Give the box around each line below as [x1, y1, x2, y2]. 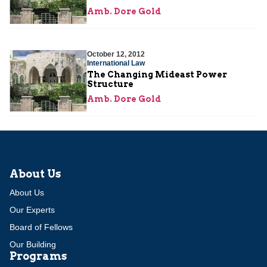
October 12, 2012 [87, 49, 145, 58]
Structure [87, 79, 133, 89]
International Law [87, 58, 145, 67]
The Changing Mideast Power [87, 69, 227, 79]
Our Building [10, 239, 56, 249]
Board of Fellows [10, 222, 73, 232]
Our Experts [10, 204, 55, 215]
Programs [10, 249, 67, 262]
